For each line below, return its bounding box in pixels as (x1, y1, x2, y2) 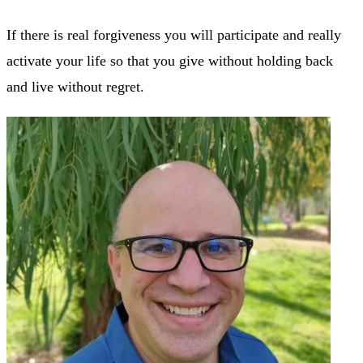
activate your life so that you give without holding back (6, 52, 333, 69)
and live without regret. (6, 78, 144, 95)
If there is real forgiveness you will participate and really (6, 26, 341, 43)
